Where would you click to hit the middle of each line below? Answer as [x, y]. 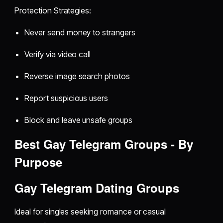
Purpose [39, 162]
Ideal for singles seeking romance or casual [90, 211]
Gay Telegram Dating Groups [97, 187]
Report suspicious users [66, 98]
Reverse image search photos [77, 76]
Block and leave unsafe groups [78, 120]
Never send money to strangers [80, 32]
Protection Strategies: [53, 10]
